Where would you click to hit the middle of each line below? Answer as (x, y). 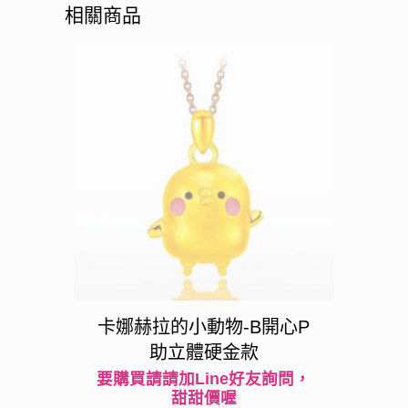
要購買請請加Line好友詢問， (204, 379)
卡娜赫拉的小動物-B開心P (204, 327)
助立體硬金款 (204, 353)
